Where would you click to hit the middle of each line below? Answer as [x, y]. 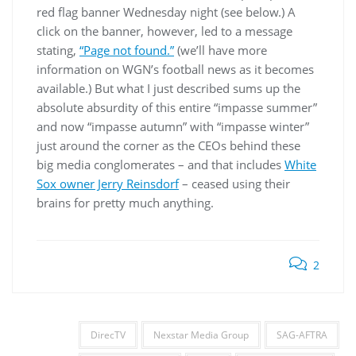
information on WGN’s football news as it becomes [175, 69]
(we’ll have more [221, 50]
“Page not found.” [127, 50]
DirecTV [108, 335]
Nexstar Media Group [201, 335]
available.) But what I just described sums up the [168, 88]
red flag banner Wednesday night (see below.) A [166, 12]
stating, [58, 50]
